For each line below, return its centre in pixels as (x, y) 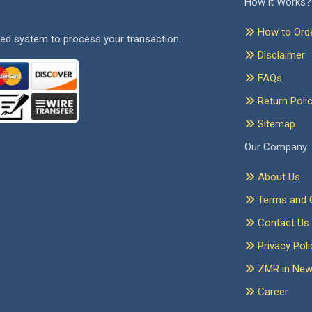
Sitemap (275, 124)
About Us (278, 177)
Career (272, 292)
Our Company (276, 147)
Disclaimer (280, 55)
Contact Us (282, 223)
